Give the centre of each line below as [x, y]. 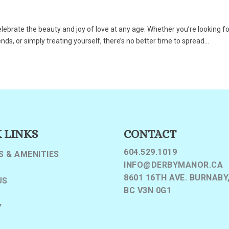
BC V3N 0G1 [148, 191]
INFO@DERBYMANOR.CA [174, 165]
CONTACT [150, 134]
